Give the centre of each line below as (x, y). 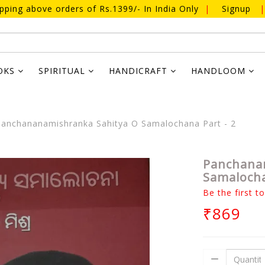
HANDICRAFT (140, 71)
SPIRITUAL (63, 71)
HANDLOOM (220, 71)
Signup (236, 9)
